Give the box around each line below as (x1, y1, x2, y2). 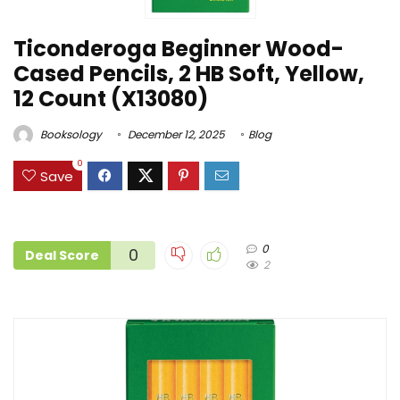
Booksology (37, 126, 102, 142)
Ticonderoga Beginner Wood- (13, 34, 344, 64)
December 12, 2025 (125, 126, 225, 142)
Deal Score (25, 246, 99, 264)
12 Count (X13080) (13, 84, 208, 114)
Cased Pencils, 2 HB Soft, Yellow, (13, 59, 364, 89)
